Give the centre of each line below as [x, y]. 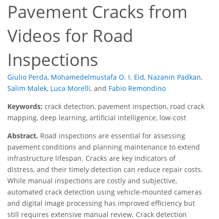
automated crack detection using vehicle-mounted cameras [105, 192]
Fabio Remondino [137, 88]
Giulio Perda [27, 77]
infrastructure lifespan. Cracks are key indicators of [91, 158]
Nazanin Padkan [174, 77]
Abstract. [23, 136]
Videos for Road [70, 36]
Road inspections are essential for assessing [112, 136]
